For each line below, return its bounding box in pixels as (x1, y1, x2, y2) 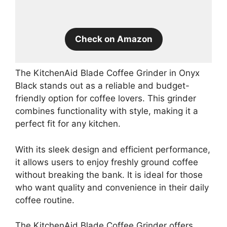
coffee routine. (15, 195, 74, 205)
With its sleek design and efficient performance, (15, 144, 210, 155)
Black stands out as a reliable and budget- (15, 81, 190, 91)
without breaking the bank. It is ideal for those (15, 169, 203, 180)
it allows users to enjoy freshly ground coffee (15, 157, 198, 167)
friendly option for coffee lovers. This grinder (15, 93, 196, 104)
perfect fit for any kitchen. (15, 119, 121, 129)
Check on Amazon (74, 34, 153, 45)
